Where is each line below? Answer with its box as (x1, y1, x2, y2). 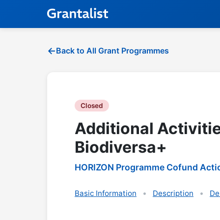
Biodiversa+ (75, 137, 167, 157)
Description (153, 188, 193, 198)
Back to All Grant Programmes (56, 46, 169, 55)
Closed (81, 102, 103, 110)
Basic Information (75, 188, 137, 198)
